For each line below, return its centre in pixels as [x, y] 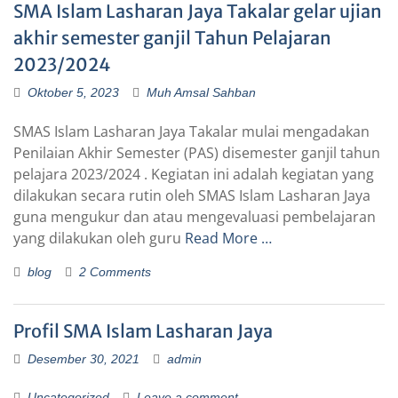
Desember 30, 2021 [84, 359]
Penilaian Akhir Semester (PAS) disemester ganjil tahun [197, 153]
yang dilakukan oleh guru [99, 239]
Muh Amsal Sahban [201, 93]
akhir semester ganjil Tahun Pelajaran [172, 38]
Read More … [228, 239]
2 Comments [115, 272]
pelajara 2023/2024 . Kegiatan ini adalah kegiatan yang [194, 175]
